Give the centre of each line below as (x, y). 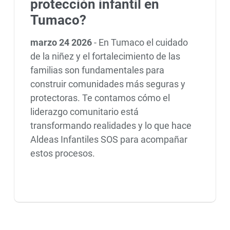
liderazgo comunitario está (84, 111)
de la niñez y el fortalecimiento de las (105, 56)
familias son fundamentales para (97, 70)
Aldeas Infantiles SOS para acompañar (109, 139)
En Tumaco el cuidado (143, 42)
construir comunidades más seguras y (108, 84)
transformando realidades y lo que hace (111, 125)
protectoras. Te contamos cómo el (100, 98)
